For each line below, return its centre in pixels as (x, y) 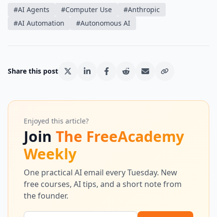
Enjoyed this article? (56, 121)
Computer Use (89, 9)
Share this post (33, 71)
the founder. (46, 196)
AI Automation (41, 23)
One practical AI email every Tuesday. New (101, 172)
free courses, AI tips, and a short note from (103, 184)
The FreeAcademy (120, 136)
